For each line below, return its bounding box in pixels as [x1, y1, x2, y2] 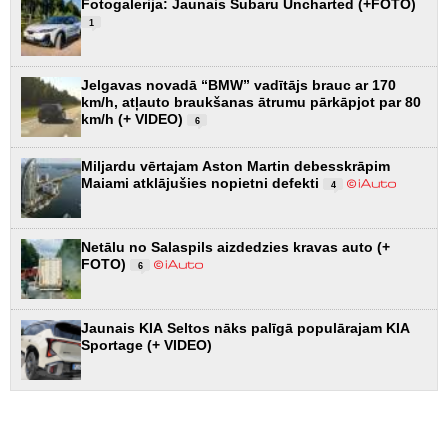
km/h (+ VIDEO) [81, 111, 187, 128]
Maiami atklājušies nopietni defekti [81, 175, 323, 192]
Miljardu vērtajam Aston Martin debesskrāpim [81, 158, 390, 175]
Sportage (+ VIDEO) [81, 337, 212, 354]
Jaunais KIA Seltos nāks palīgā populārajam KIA [81, 320, 410, 337]
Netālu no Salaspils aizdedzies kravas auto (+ [81, 239, 390, 256]
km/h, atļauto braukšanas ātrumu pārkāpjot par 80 [81, 94, 421, 111]
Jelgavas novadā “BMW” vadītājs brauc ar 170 [81, 77, 396, 94]
